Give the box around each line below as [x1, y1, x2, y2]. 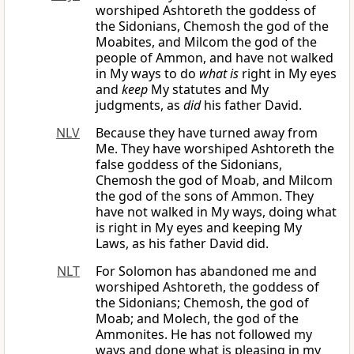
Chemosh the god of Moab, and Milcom [96, 171, 333, 190]
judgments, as [96, 96, 183, 115]
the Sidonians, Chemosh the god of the [96, 17, 329, 36]
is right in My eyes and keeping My [96, 219, 302, 237]
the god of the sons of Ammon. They [96, 187, 314, 205]
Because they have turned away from [96, 124, 318, 142]
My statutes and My [148, 81, 269, 99]
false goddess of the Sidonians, [96, 156, 282, 174]
